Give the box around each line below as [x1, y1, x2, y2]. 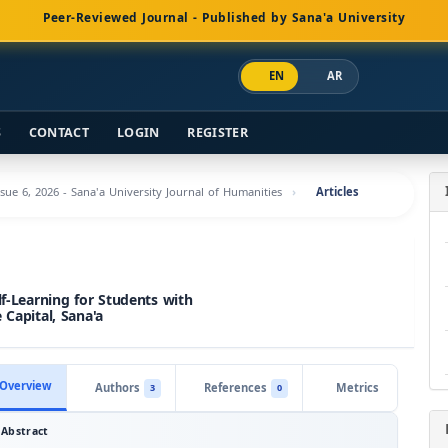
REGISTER [187, 121, 248, 145]
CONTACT [28, 121, 89, 145]
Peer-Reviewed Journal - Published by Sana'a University [43, 7, 405, 29]
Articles [316, 182, 359, 203]
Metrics [335, 377, 379, 399]
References [204, 377, 267, 399]
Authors [95, 377, 140, 399]
